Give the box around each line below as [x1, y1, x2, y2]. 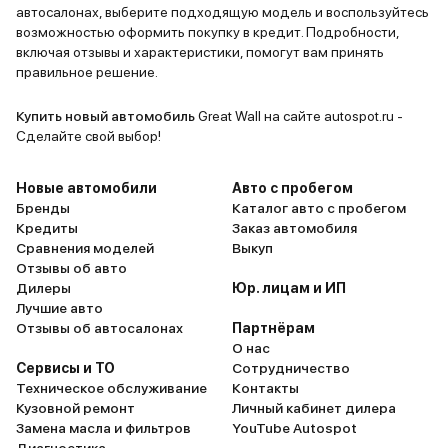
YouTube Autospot [232, 420, 357, 436]
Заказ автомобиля [232, 220, 357, 236]
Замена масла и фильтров [16, 420, 191, 436]
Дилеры [16, 280, 71, 296]
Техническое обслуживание [16, 380, 207, 396]
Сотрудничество [232, 360, 350, 376]
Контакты [232, 380, 299, 396]
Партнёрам [232, 320, 315, 336]
